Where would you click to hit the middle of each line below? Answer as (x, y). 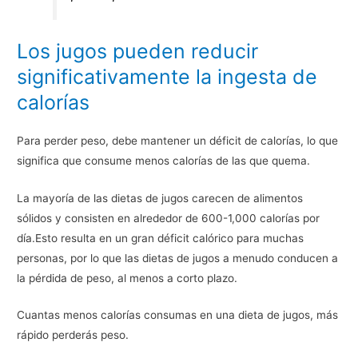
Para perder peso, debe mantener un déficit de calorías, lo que (178, 140)
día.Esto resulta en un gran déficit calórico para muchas (161, 238)
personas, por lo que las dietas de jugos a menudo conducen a (178, 258)
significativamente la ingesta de (167, 76)
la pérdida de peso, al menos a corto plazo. (127, 278)
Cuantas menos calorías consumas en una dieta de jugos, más (178, 315)
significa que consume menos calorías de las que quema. (164, 160)
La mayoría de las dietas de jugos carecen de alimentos (160, 198)
